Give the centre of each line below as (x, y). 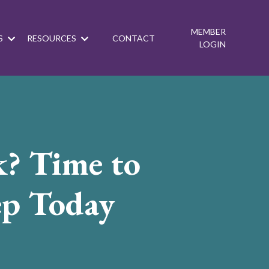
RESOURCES (53, 38)
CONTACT (134, 38)
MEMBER (208, 32)
